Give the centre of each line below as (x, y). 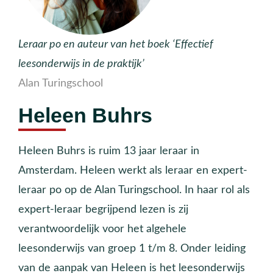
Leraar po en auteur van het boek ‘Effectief (116, 44)
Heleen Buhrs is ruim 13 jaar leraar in (109, 151)
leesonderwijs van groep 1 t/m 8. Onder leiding (132, 248)
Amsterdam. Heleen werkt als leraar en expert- (133, 170)
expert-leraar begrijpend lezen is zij (103, 209)
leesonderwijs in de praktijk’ (81, 64)
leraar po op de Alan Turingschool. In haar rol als (134, 190)
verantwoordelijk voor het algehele (102, 229)
